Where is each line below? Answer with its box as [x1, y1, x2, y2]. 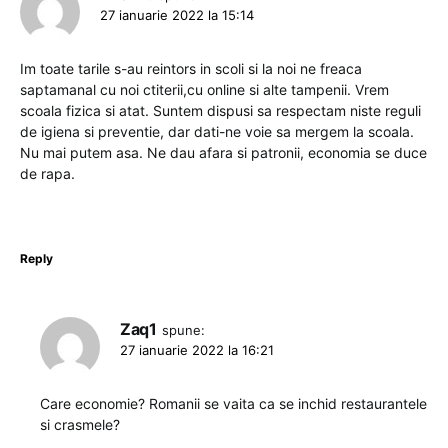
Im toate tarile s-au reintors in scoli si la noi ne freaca [20, 60, 362, 78]
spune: [161, 322, 205, 339]
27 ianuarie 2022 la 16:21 [120, 342, 274, 359]
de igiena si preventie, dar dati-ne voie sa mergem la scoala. [20, 123, 414, 141]
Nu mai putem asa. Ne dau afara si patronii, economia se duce [20, 144, 427, 162]
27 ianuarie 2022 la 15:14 [100, 7, 254, 24]
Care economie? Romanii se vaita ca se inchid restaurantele [40, 395, 427, 413]
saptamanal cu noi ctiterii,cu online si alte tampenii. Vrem [20, 81, 389, 99]
